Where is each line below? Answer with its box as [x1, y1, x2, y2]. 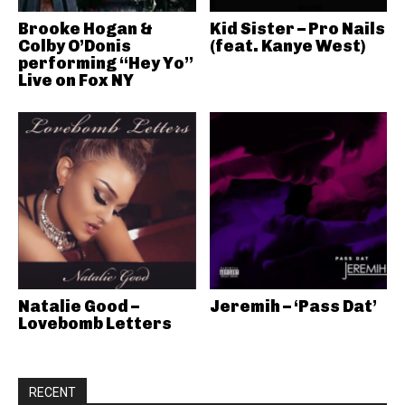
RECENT [29, 385, 76, 400]
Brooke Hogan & [18, 18, 153, 39]
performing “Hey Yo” [18, 52, 193, 73]
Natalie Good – [18, 297, 139, 316]
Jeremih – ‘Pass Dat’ [209, 297, 377, 316]
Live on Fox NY [18, 70, 134, 90]
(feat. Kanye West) [209, 35, 365, 56]
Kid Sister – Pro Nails [209, 18, 385, 39]
